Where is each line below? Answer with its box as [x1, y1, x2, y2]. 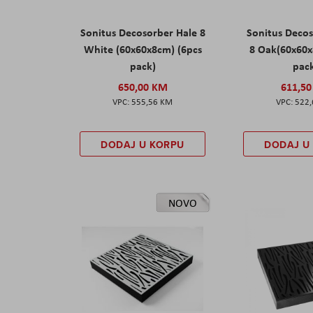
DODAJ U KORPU [101, 137, 184, 152]
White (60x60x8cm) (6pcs [83, 41, 202, 57]
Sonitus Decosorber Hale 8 [80, 24, 205, 40]
